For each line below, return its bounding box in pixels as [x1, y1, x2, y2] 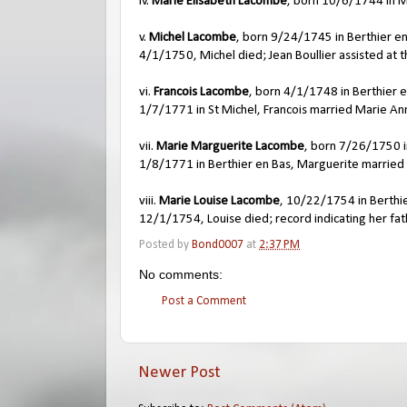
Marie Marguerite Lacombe [156, 140, 304, 154]
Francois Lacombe [154, 85, 249, 99]
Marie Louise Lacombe [159, 194, 280, 208]
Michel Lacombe [149, 31, 236, 45]
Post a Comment [162, 295, 246, 308]
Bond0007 [192, 238, 243, 251]
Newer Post [138, 363, 221, 382]
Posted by [139, 238, 192, 251]
